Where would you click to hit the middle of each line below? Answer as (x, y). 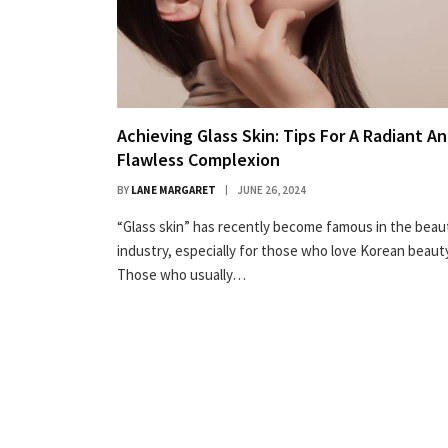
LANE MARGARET (173, 190)
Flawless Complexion (198, 160)
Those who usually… (181, 275)
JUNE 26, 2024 (271, 190)
